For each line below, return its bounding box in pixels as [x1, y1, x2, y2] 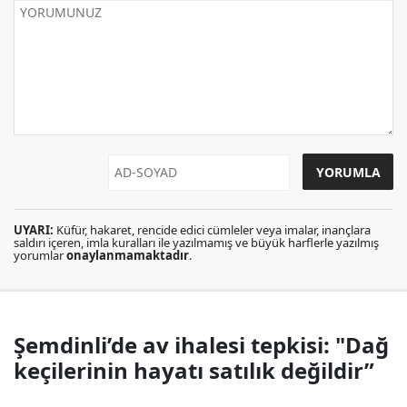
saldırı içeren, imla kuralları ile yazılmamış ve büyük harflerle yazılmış [14, 234, 379, 251]
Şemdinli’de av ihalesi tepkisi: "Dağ [14, 330, 389, 360]
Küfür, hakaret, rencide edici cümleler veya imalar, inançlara [54, 222, 371, 238]
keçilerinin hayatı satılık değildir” [14, 355, 374, 385]
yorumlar [14, 247, 66, 263]
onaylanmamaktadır [66, 247, 189, 263]
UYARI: [14, 222, 54, 238]
